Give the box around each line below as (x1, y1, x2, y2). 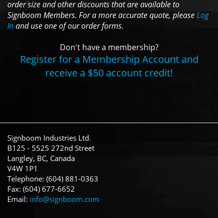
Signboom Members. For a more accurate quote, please (7, 9, 197, 20)
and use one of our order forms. (14, 20, 124, 31)
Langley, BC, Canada (7, 153, 75, 163)
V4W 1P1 (7, 163, 38, 173)
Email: (7, 194, 30, 204)
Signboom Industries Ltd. (7, 132, 91, 143)
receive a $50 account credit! (45, 66, 173, 79)
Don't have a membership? (59, 41, 159, 53)
